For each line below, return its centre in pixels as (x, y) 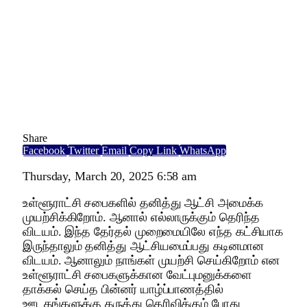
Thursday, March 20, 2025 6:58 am (110, 176)
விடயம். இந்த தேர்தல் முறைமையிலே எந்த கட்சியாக (153, 231)
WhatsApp (203, 150)
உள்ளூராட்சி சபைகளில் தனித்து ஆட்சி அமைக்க (143, 202)
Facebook (44, 150)
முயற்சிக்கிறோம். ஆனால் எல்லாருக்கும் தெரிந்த (141, 217)
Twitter (83, 150)
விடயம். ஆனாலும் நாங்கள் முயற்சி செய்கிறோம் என (151, 260)
